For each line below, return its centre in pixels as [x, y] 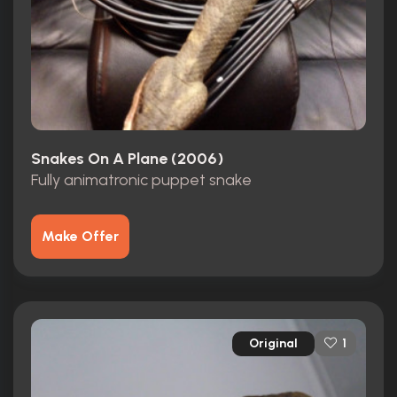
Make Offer [80, 236]
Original [273, 343]
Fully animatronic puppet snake [141, 180]
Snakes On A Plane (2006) [127, 158]
